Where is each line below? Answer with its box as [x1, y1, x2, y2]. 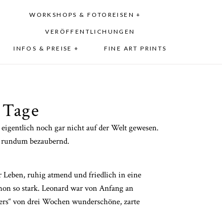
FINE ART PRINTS [104, 45, 167, 53]
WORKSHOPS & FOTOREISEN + [29, 11, 141, 19]
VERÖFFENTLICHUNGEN [45, 28, 135, 36]
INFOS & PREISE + [13, 45, 79, 53]
